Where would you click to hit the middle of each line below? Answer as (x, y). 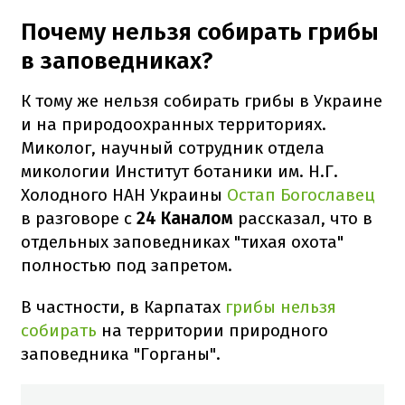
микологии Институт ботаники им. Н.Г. (179, 171)
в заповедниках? (117, 61)
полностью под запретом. (127, 265)
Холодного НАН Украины (122, 194)
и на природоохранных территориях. (174, 124)
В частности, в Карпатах (123, 306)
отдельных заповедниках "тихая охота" (182, 241)
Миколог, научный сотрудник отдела (173, 147)
